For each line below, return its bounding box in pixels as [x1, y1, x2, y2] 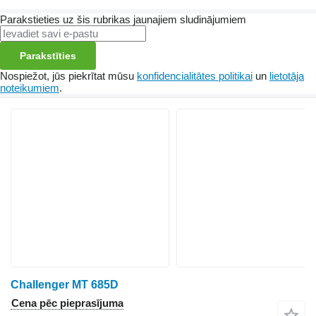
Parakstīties [20, 49, 76, 61]
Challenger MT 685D [11, 278, 119, 291]
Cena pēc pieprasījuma [11, 296, 123, 309]
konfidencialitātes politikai [137, 69, 253, 82]
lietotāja [269, 69, 304, 82]
